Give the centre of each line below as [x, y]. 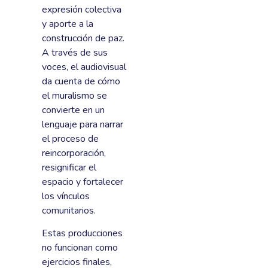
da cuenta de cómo [81, 81]
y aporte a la [68, 24]
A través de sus [75, 52]
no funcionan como [80, 247]
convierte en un [73, 110]
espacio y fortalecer [83, 182]
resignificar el [69, 167]
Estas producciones [82, 233]
